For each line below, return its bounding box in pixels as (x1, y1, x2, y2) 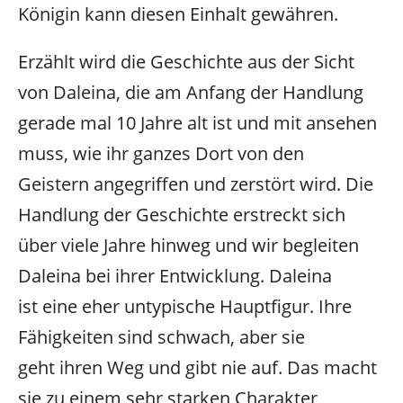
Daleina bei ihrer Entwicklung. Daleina (18, 263, 332, 288)
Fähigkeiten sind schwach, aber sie (18, 324, 305, 349)
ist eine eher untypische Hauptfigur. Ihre (18, 293, 352, 318)
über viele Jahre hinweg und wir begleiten (18, 232, 359, 257)
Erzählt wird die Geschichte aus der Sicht (18, 49, 354, 74)
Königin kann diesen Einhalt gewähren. (18, 2, 343, 27)
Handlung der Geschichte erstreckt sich (18, 201, 345, 227)
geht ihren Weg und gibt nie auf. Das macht (18, 354, 377, 380)
